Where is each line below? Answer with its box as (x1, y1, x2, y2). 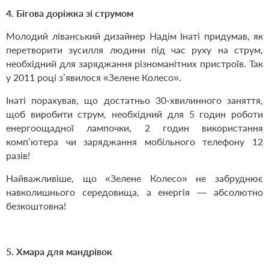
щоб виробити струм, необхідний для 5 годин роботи (6, 108, 263, 120)
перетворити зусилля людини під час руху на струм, (6, 44, 263, 56)
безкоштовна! (6, 200, 66, 212)
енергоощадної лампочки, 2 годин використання (6, 122, 263, 134)
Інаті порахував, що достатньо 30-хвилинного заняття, (6, 94, 263, 106)
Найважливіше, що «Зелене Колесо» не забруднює (6, 172, 263, 184)
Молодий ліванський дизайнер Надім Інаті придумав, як (6, 30, 263, 42)
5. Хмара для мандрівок (6, 246, 112, 258)
